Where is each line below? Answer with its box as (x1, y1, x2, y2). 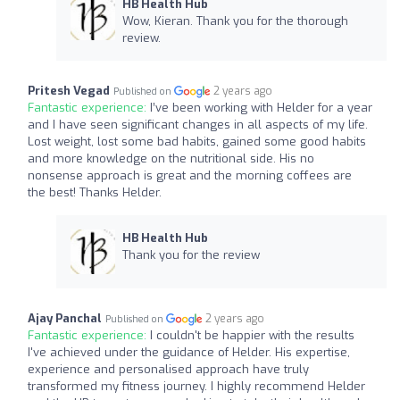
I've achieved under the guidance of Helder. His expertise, (28, 344, 350, 360)
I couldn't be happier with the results (150, 327, 354, 343)
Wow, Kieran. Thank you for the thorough (121, 12, 348, 29)
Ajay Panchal (28, 310, 102, 326)
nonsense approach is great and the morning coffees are (28, 167, 352, 183)
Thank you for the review (121, 246, 260, 262)
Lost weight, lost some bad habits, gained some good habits (28, 133, 366, 149)
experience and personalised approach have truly (28, 361, 309, 377)
